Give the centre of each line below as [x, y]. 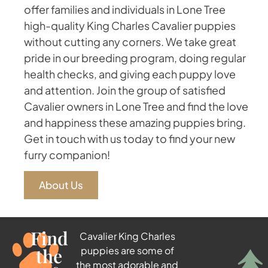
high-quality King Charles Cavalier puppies [130, 25]
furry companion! [67, 154]
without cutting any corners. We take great [130, 41]
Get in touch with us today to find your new [130, 138]
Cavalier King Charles [127, 236]
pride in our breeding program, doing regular [135, 57]
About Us [61, 185]
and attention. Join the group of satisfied [125, 90]
